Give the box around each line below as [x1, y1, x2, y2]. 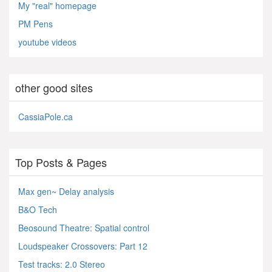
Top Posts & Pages [15, 154, 107, 170]
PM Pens [18, 17, 53, 30]
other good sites [15, 79, 93, 95]
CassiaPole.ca [18, 110, 73, 123]
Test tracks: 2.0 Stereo [18, 257, 105, 270]
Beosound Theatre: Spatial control [18, 221, 149, 234]
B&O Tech [18, 203, 57, 216]
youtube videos [18, 35, 76, 48]
